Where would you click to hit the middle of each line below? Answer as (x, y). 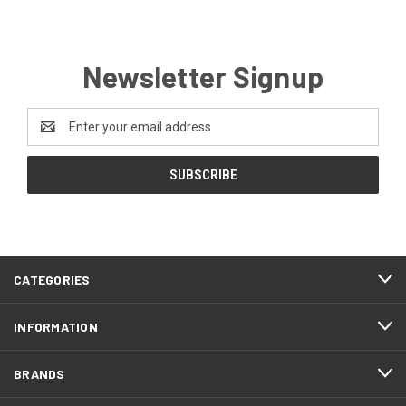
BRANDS (39, 373)
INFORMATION (56, 326)
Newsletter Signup (203, 76)
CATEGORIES (52, 279)
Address (51, 135)
